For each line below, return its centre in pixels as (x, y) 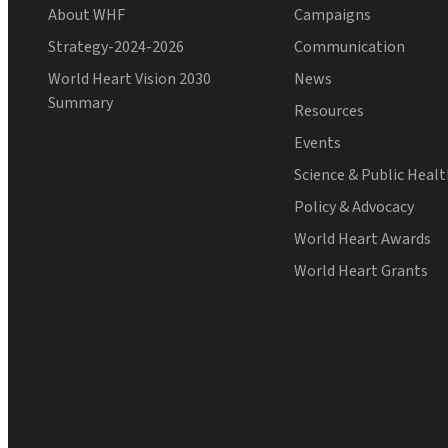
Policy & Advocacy (354, 206)
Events (318, 142)
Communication (350, 46)
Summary (80, 102)
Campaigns (333, 14)
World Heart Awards (363, 238)
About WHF (86, 14)
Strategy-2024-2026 (116, 46)
